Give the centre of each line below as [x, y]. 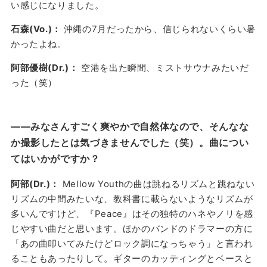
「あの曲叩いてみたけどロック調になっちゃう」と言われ [132, 243]
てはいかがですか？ [55, 158]
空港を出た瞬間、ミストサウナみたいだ [164, 67]
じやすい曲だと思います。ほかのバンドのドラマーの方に [132, 228]
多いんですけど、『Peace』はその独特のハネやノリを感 [132, 213]
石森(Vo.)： [37, 29]
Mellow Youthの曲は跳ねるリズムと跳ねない [157, 184]
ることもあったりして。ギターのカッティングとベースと [132, 258]
